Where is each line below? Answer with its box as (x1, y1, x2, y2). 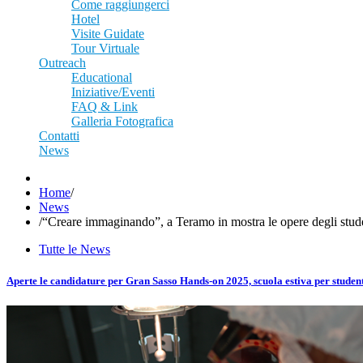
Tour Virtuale (71, 41, 139, 55)
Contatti (39, 129, 79, 143)
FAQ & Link (71, 100, 138, 113)
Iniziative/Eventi (71, 85, 155, 99)
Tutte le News (39, 242, 110, 256)
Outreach (39, 56, 86, 70)
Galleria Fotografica (71, 114, 173, 128)
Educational (71, 70, 132, 84)
